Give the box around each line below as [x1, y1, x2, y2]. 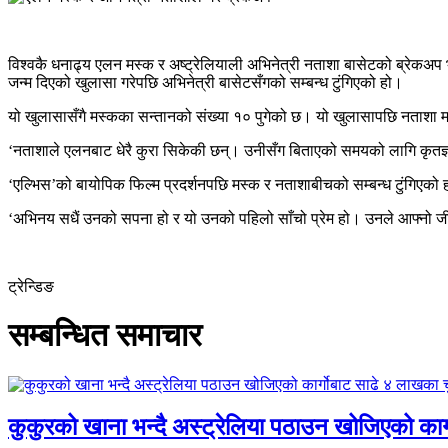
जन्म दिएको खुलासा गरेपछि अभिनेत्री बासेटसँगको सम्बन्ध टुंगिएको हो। [8, 73, 403, 91]
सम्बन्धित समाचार [8, 317, 202, 354]
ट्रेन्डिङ [8, 277, 54, 295]
